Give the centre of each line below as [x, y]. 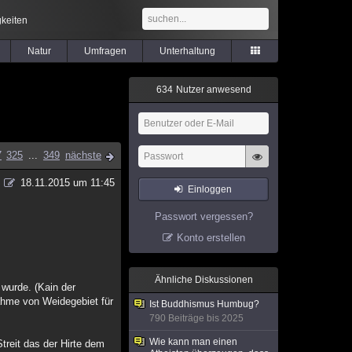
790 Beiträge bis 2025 [196, 318]
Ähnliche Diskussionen [203, 280]
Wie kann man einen [193, 342]
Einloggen [210, 189]
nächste [83, 155]
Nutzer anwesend [212, 90]
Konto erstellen [211, 238]
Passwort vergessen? [203, 216]
